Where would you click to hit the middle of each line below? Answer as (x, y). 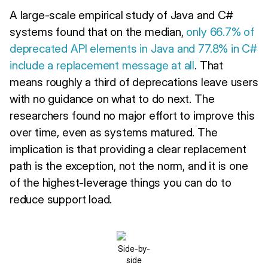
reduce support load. (61, 199)
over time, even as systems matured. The (114, 132)
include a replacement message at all (102, 65)
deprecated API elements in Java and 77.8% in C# (133, 48)
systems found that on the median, (98, 31)
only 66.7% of (220, 31)
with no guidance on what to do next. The (112, 98)
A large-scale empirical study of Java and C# (121, 15)
